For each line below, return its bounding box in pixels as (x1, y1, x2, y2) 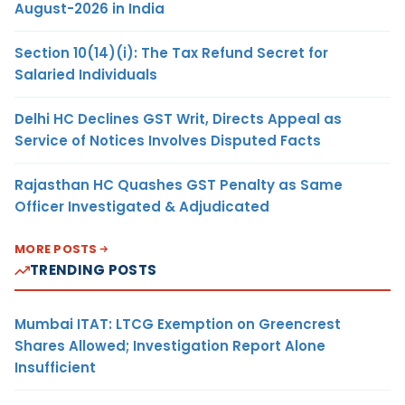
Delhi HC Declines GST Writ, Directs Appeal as (14, 109, 342, 129)
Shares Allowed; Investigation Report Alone (14, 336, 325, 356)
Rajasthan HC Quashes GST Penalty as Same (14, 175, 343, 195)
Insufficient (14, 358, 96, 378)
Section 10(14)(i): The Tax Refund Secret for (14, 43, 328, 63)
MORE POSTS (14, 240, 98, 259)
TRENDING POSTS (30, 260, 157, 280)
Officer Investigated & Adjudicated (14, 197, 269, 217)
